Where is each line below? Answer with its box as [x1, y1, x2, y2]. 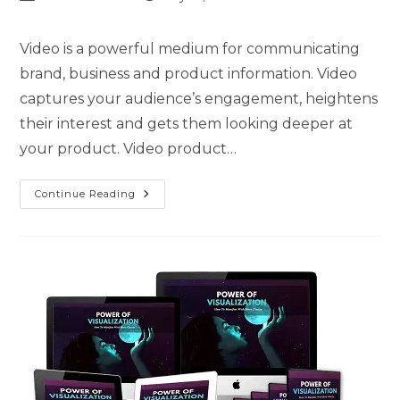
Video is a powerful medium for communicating [20, 40, 361, 58]
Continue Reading [35, 187, 137, 201]
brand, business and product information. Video [20, 65, 358, 83]
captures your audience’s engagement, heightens [20, 90, 379, 108]
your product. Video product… [20, 140, 237, 158]
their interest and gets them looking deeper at [20, 115, 354, 133]
